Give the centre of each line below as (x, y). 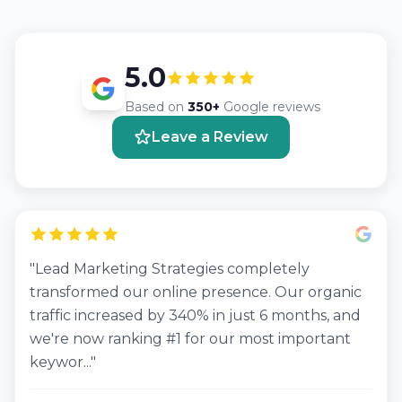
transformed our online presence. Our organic (196, 292)
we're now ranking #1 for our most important (190, 339)
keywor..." (63, 362)
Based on (156, 107)
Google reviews (270, 107)
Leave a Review (210, 137)
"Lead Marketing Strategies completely (170, 269)
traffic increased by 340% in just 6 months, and (195, 315)
